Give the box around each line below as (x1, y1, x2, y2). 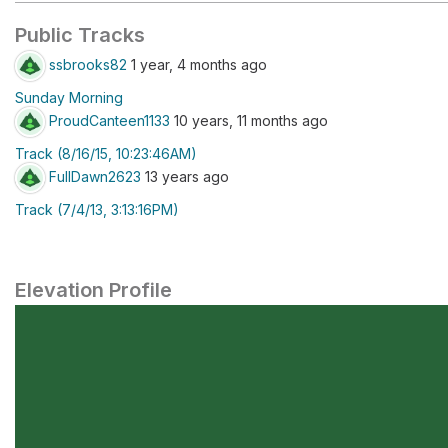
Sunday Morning (15, 89, 123, 106)
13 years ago (141, 167, 229, 185)
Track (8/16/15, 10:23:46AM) (15, 145, 197, 162)
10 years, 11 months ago (170, 111, 328, 129)
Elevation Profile (15, 278, 172, 302)
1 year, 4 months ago (127, 55, 267, 73)
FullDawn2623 (49, 167, 141, 185)
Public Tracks (15, 23, 145, 47)
